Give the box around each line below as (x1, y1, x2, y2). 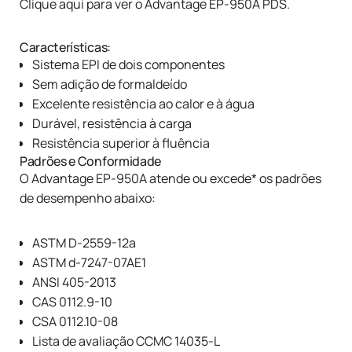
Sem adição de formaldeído (32, 75, 187, 93)
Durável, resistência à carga (32, 115, 192, 133)
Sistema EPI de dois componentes (32, 56, 225, 74)
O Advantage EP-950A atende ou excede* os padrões (20, 170, 321, 188)
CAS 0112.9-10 (32, 293, 112, 311)
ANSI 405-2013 (32, 273, 116, 291)
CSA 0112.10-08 (32, 313, 118, 331)
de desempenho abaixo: (20, 189, 156, 207)
